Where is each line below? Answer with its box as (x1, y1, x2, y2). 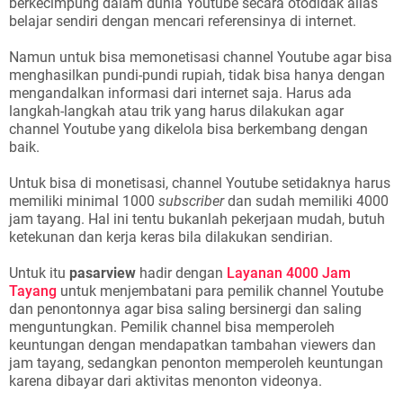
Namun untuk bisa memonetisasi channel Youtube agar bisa (9, 49, 392, 66)
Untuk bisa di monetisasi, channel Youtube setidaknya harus (9, 175, 390, 192)
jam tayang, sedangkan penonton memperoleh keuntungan (9, 354, 383, 372)
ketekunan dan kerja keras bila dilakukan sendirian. (9, 228, 336, 246)
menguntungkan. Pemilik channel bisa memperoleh (9, 318, 335, 336)
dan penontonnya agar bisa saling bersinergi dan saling (9, 300, 362, 318)
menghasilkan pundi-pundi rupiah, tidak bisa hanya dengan (9, 67, 385, 84)
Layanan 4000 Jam (227, 264, 351, 282)
